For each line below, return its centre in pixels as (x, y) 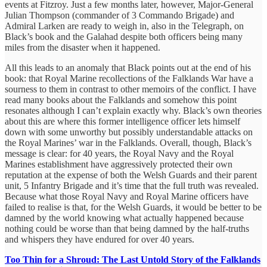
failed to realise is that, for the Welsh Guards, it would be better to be (133, 207)
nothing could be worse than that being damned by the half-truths (127, 228)
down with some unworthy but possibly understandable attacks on (129, 132)
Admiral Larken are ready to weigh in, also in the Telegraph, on (124, 26)
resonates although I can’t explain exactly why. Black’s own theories (133, 110)
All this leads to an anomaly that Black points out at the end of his (128, 67)
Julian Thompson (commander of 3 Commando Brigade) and (119, 15)
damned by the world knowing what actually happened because (124, 218)
